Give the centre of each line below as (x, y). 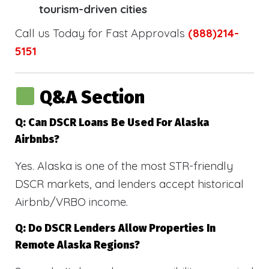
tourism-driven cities (93, 9)
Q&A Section (92, 97)
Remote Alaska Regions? (77, 245)
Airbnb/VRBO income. (71, 201)
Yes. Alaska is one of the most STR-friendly (124, 165)
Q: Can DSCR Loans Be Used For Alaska (112, 122)
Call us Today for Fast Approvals (101, 33)
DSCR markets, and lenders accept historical (129, 183)
